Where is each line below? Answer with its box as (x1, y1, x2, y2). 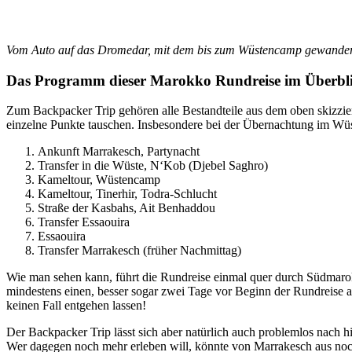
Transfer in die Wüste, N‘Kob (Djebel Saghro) (38, 159, 268, 173)
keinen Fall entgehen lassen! (6, 299, 146, 313)
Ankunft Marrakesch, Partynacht (38, 145, 200, 159)
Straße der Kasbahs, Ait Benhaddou (38, 201, 215, 215)
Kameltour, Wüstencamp (38, 173, 160, 187)
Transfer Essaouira (38, 215, 130, 229)
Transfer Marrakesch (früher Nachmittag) (38, 244, 241, 258)
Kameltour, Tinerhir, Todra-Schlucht (38, 187, 217, 201)
